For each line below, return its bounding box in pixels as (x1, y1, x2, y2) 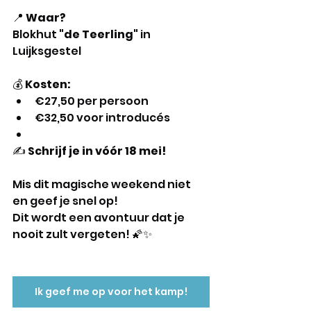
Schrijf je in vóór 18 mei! (28, 143, 166, 159)
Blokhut (12, 26, 59, 42)
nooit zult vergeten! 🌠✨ (12, 226, 152, 242)
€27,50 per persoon (35, 93, 149, 109)
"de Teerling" (59, 26, 138, 42)
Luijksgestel (12, 43, 81, 59)
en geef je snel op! (12, 193, 120, 209)
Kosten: (25, 76, 71, 92)
